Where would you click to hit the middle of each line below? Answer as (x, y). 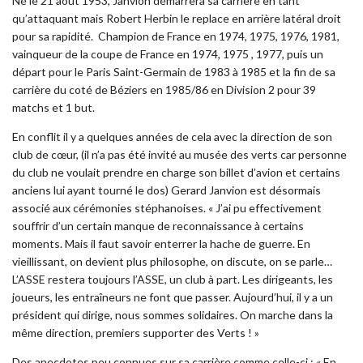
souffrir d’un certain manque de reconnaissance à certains (158, 225)
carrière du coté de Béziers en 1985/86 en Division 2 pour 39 (164, 89)
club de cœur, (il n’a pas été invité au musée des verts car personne (179, 154)
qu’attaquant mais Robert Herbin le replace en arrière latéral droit (177, 18)
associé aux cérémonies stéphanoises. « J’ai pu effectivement (167, 207)
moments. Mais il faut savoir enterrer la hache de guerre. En (161, 243)
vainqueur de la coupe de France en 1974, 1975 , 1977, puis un (168, 53)
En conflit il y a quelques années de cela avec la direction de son (172, 136)
